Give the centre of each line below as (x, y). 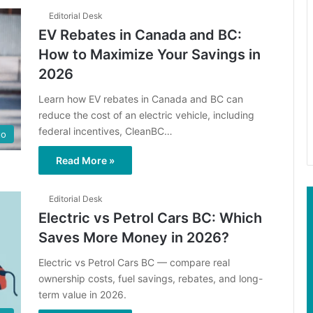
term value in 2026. (82, 294)
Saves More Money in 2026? (134, 237)
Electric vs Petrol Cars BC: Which (150, 218)
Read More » (85, 160)
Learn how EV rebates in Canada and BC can (141, 99)
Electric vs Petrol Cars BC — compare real (134, 262)
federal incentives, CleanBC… (105, 131)
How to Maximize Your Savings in (150, 54)
